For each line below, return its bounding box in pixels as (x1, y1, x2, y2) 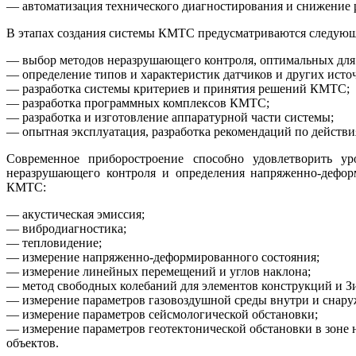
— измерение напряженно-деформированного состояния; (6, 250, 319, 265)
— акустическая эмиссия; (6, 207, 145, 222)
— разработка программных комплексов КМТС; (6, 96, 269, 110)
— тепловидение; (6, 236, 102, 250)
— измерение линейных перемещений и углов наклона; (6, 265, 311, 279)
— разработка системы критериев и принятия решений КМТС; (6, 82, 350, 96)
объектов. (6, 336, 59, 350)
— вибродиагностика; (6, 222, 126, 236)
